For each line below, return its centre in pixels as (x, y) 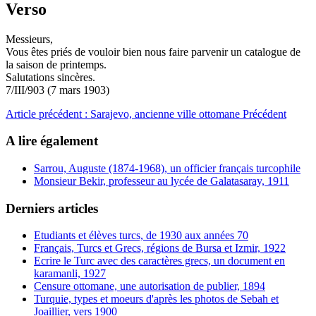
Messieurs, (29, 39)
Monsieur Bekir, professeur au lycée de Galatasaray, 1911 (162, 181)
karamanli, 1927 (70, 274)
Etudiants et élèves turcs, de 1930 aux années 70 (141, 236)
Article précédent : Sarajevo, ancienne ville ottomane (124, 114)
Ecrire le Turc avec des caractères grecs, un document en (159, 261)
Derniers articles (52, 208)
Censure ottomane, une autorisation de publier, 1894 (150, 286)
